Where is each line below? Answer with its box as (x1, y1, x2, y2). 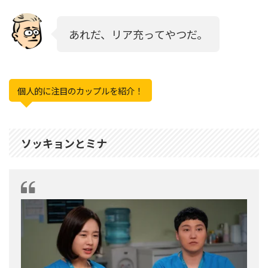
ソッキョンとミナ (21, 135, 107, 151)
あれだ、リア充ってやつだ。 (69, 26, 208, 42)
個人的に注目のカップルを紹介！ (17, 84, 144, 97)
